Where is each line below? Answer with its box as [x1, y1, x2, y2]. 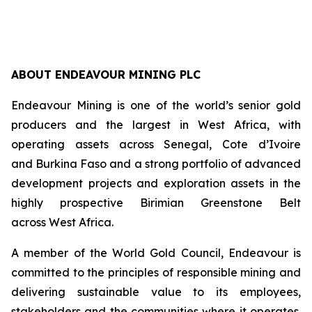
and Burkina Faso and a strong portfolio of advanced [11, 157, 301, 171]
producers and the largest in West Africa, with [11, 118, 301, 132]
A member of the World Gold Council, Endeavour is [11, 246, 301, 260]
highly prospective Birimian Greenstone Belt [11, 196, 301, 210]
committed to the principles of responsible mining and [11, 265, 301, 279]
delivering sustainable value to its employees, [11, 285, 301, 299]
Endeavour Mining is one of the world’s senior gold [11, 98, 301, 112]
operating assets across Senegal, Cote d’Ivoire [11, 137, 301, 151]
